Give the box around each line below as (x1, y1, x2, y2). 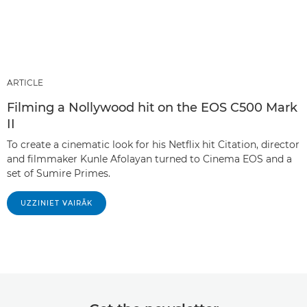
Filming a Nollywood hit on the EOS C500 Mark (7, 100, 297, 116)
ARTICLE (7, 77, 43, 88)
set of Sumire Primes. (7, 167, 110, 180)
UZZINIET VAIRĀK (21, 199, 93, 208)
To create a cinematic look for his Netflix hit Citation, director (7, 138, 299, 151)
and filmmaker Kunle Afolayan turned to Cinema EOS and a (7, 153, 292, 166)
